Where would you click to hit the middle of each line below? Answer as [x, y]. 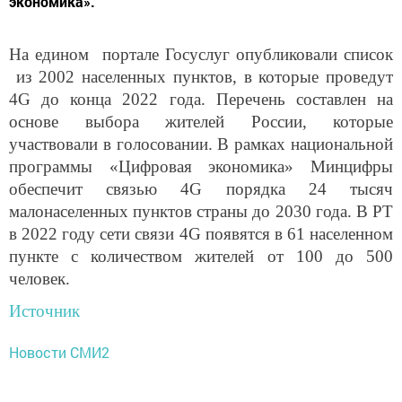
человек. [39, 279]
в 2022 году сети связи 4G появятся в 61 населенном [201, 234]
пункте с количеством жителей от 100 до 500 [201, 257]
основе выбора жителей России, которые [201, 122]
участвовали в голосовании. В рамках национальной [201, 144]
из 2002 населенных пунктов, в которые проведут [201, 77]
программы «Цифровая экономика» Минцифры [201, 167]
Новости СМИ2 [59, 352]
